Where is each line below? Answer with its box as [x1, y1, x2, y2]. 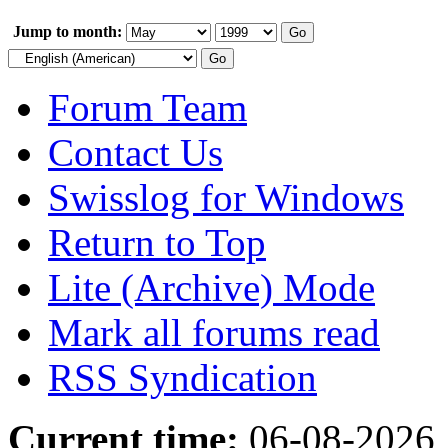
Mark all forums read [48, 310, 380, 354]
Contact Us [48, 130, 223, 174]
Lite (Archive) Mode [48, 265, 375, 309]
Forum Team [48, 85, 247, 129]
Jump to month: [13, 22, 122, 40]
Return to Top [48, 220, 266, 264]
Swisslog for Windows [48, 175, 404, 219]
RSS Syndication [48, 355, 317, 399]
